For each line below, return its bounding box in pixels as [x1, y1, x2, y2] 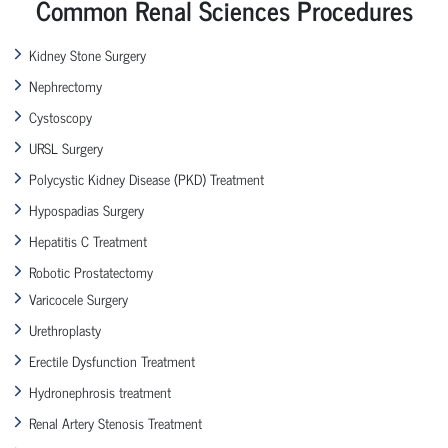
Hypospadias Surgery [29, 197, 144, 221]
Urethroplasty [29, 317, 101, 341]
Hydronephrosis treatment [29, 379, 171, 403]
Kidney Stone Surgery [29, 42, 146, 66]
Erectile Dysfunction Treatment [29, 348, 195, 372]
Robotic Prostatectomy [29, 259, 153, 283]
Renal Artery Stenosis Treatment [29, 410, 202, 434]
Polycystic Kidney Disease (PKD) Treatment [29, 166, 264, 190]
